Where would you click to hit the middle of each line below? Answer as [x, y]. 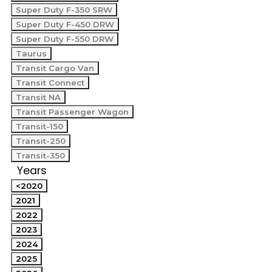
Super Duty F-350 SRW [64, 10]
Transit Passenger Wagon [72, 112]
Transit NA [38, 97]
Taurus [31, 53]
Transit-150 [39, 126]
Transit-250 [41, 141]
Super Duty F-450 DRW [65, 24]
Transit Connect [50, 83]
